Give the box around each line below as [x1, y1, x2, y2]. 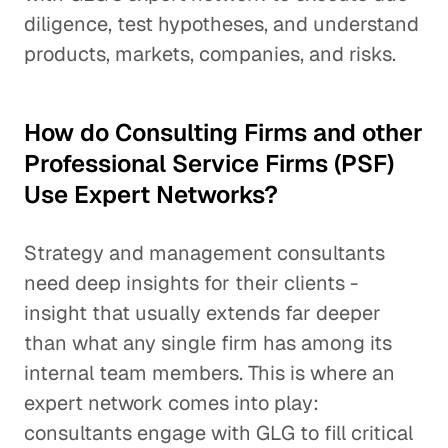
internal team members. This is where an [24, 360, 395, 386]
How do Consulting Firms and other [24, 117, 423, 148]
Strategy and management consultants [24, 240, 385, 266]
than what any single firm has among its [24, 330, 392, 356]
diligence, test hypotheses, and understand [24, 11, 419, 37]
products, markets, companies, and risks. [24, 41, 396, 67]
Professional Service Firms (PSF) [24, 148, 394, 179]
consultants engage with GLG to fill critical [24, 420, 413, 446]
